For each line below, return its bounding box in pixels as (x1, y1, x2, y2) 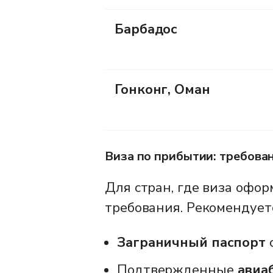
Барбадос (115, 19, 178, 38)
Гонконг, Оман (115, 80, 210, 99)
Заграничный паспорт (117, 233, 266, 252)
